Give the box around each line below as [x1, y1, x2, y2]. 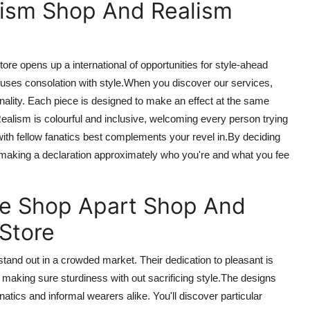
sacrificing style [145, 271, 218, 284]
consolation [25, 76, 76, 89]
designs [238, 271, 276, 284]
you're [182, 148, 210, 161]
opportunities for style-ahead [138, 58, 268, 71]
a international [64, 58, 127, 71]
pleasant [225, 253, 263, 266]
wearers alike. [84, 289, 150, 302]
